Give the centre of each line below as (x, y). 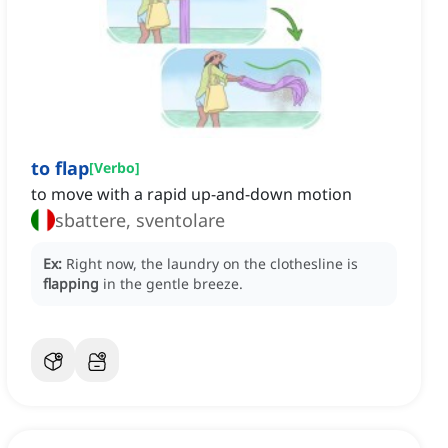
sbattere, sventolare (140, 220)
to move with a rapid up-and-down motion (191, 194)
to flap (60, 168)
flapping (71, 284)
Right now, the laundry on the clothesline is (212, 264)
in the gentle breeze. (173, 284)
